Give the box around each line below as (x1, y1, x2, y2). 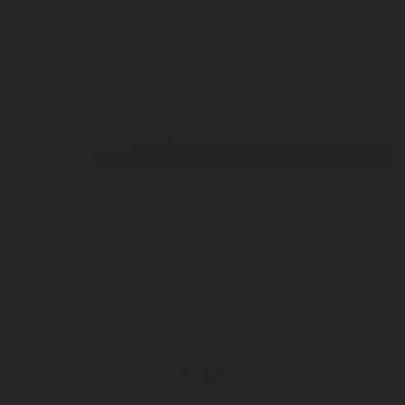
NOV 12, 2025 (31, 221, 103, 237)
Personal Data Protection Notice (127, 349, 292, 364)
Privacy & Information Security (210, 331, 363, 346)
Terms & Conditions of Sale (55, 331, 195, 346)
